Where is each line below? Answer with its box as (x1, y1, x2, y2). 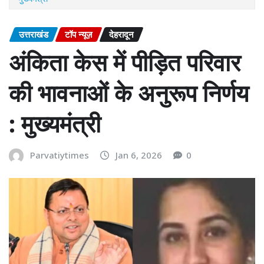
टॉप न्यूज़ (65, 28, 93, 40)
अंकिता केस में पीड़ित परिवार (9, 46, 240, 79)
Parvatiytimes (30, 149, 89, 161)
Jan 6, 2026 (115, 149, 162, 161)
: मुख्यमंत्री (9, 107, 101, 140)
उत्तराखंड (19, 28, 48, 40)
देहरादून (109, 28, 134, 40)
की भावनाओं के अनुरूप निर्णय (9, 77, 249, 110)
